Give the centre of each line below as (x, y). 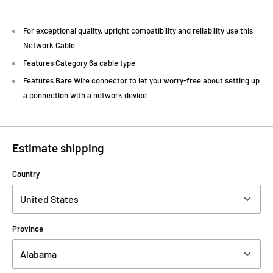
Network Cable (49, 45)
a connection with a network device (85, 95)
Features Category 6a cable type (79, 63)
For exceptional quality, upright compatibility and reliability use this (138, 31)
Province (28, 228)
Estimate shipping (58, 148)
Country (26, 173)
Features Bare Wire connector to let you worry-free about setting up (141, 81)
